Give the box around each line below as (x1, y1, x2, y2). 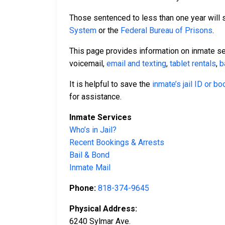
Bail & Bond (69, 150, 109, 160)
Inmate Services (69, 113, 132, 123)
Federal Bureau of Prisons (121, 26, 212, 36)
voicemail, (69, 59, 106, 69)
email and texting (106, 59, 166, 69)
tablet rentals (170, 59, 216, 69)
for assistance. (69, 92, 122, 102)
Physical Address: (69, 204, 137, 214)
